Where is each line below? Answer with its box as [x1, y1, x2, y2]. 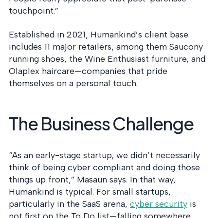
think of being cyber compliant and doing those [9, 162, 200, 173]
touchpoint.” [9, 5, 58, 16]
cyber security [130, 199, 187, 209]
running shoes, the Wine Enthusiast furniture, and [9, 54, 205, 64]
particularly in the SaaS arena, [9, 199, 127, 209]
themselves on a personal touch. [9, 78, 138, 89]
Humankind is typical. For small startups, [9, 186, 171, 197]
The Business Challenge [9, 112, 194, 134]
